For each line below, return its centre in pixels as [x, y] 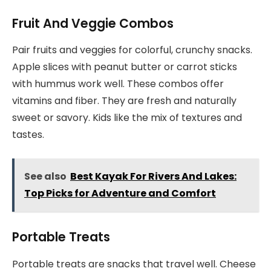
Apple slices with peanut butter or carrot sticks [125, 67]
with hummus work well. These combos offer [118, 84]
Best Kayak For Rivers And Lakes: [153, 176]
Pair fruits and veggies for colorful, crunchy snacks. [132, 50]
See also [45, 176]
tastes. [28, 135]
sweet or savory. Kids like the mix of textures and [127, 118]
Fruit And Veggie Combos [93, 23]
